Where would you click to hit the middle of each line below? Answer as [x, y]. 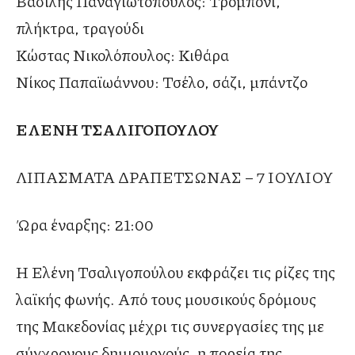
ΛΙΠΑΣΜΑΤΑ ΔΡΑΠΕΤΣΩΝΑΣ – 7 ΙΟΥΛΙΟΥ [174, 177]
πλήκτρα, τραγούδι [80, 28]
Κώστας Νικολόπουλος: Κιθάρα [122, 55]
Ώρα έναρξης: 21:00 [85, 225]
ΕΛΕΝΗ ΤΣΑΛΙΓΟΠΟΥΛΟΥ [117, 130]
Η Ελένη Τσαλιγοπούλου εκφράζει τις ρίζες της [176, 272]
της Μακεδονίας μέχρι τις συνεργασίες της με [170, 326]
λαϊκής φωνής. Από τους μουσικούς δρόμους [166, 299]
